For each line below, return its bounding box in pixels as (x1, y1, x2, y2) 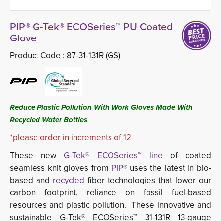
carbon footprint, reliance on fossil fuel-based (10, 186, 211, 199)
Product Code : (10, 49, 67, 62)
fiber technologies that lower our (84, 174, 211, 186)
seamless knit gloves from (10, 161, 111, 174)
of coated (162, 149, 212, 162)
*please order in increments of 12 (10, 131, 131, 144)
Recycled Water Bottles (10, 114, 89, 125)
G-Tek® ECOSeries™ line (56, 149, 163, 162)
